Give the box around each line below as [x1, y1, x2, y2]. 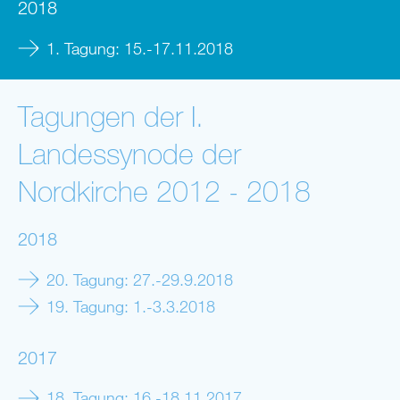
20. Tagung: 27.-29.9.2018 [46, 269, 233, 289]
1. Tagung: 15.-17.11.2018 [46, 37, 233, 58]
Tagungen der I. [18, 98, 204, 133]
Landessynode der [18, 136, 241, 171]
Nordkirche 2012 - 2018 [18, 173, 311, 208]
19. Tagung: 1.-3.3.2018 [46, 296, 215, 316]
